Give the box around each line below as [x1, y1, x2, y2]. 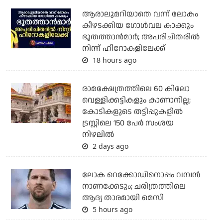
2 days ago [90, 141, 128, 151]
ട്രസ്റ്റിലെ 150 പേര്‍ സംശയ [82, 117, 174, 129]
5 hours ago [90, 205, 132, 215]
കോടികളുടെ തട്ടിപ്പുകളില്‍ [82, 106, 183, 118]
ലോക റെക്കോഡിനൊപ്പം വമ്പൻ [82, 169, 200, 181]
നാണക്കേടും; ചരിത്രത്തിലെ [82, 181, 186, 193]
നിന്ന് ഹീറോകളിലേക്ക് [82, 43, 165, 55]
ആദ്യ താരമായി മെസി [82, 192, 164, 204]
